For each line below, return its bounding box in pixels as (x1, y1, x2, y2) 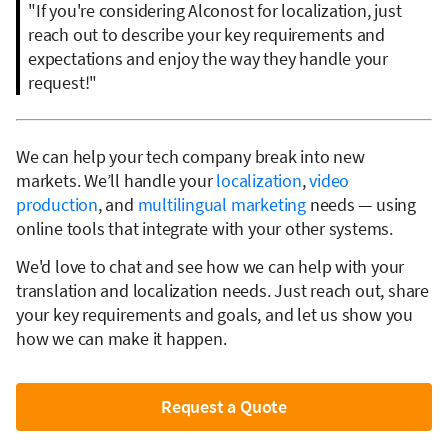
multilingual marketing (137, 192, 306, 216)
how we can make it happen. (16, 326, 227, 350)
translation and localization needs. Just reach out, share (16, 278, 429, 302)
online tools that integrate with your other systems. (16, 216, 393, 240)
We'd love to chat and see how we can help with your (16, 254, 405, 278)
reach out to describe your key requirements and (28, 22, 386, 46)
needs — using (305, 192, 416, 216)
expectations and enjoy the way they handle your (28, 46, 389, 70)
